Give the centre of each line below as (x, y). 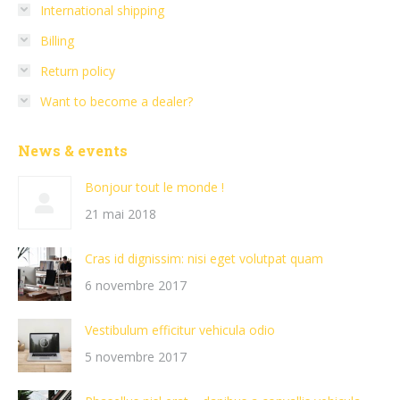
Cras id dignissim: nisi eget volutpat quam (204, 258)
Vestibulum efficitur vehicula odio (180, 329)
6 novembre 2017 (136, 285)
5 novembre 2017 (136, 356)
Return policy (78, 71)
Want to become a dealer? (117, 101)
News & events (73, 150)
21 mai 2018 (121, 213)
